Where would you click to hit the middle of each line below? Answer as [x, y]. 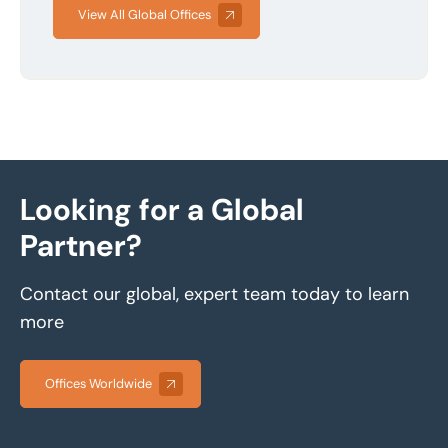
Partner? [81, 245]
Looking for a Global [162, 209]
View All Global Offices [144, 14]
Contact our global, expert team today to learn [214, 293]
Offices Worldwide [98, 383]
